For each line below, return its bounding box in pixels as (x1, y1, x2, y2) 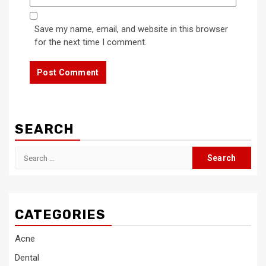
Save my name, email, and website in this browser (34, 24, 228, 35)
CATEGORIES (15, 207, 106, 223)
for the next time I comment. (34, 37, 147, 48)
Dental (15, 252, 39, 264)
